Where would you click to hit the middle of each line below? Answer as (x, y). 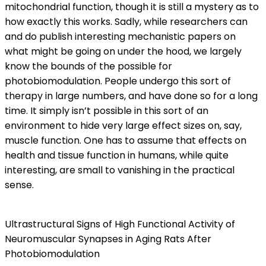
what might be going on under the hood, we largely (123, 51)
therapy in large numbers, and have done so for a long (131, 96)
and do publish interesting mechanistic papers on (120, 37)
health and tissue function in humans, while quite (117, 155)
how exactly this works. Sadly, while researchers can (126, 22)
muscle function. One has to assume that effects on (126, 140)
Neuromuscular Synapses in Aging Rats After (108, 239)
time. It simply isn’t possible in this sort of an (107, 111)
